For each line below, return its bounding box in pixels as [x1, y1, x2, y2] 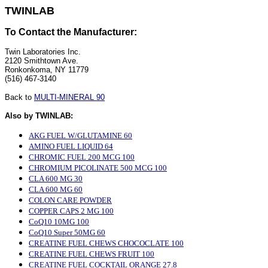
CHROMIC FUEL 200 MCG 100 [29, 153, 135, 162]
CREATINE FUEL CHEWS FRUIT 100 [29, 249, 154, 258]
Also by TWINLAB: [5, 111, 73, 120]
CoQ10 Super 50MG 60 [29, 228, 105, 237]
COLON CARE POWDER [29, 196, 112, 205]
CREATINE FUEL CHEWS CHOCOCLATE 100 [29, 239, 184, 248]
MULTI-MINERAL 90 [34, 93, 105, 102]
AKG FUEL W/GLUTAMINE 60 [29, 131, 132, 140]
